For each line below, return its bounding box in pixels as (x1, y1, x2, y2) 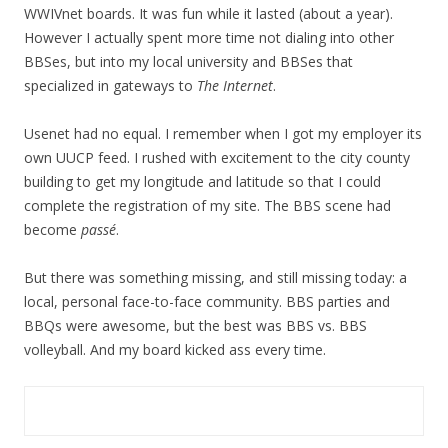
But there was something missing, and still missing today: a (24, 268, 407, 287)
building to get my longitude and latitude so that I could (24, 172, 381, 191)
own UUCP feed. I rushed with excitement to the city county (24, 148, 410, 167)
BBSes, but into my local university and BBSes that (24, 52, 353, 71)
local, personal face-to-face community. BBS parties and (24, 292, 390, 311)
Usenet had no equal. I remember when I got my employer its (24, 124, 422, 143)
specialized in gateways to (24, 76, 197, 95)
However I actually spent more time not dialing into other (24, 28, 394, 47)
